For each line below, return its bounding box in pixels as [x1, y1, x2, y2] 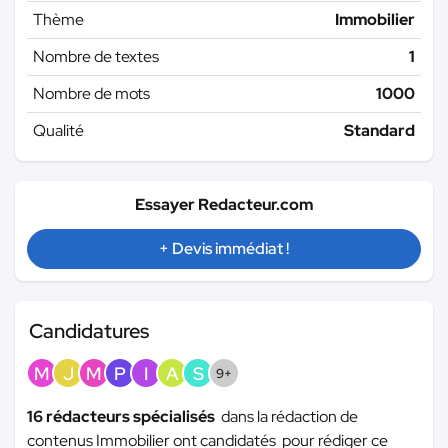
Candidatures [29, 317, 149, 344]
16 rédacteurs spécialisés [27, 405, 221, 427]
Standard [344, 119, 415, 141]
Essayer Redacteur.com [135, 193, 313, 215]
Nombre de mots [33, 82, 150, 104]
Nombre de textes [33, 45, 159, 67]
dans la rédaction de [221, 405, 358, 427]
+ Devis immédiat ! [159, 237, 289, 259]
